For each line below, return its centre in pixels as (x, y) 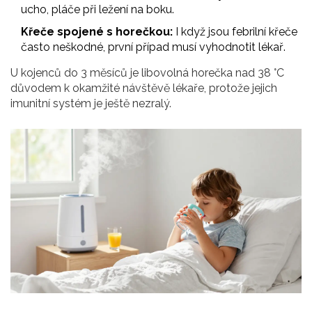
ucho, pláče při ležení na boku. (97, 10)
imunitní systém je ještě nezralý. (91, 104)
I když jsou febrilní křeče (235, 32)
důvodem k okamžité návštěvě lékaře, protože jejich (144, 88)
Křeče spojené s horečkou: (97, 32)
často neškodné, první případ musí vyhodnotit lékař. (153, 47)
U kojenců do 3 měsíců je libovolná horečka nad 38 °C (147, 73)
